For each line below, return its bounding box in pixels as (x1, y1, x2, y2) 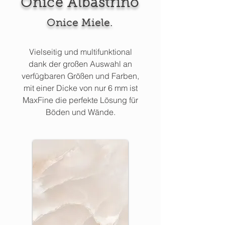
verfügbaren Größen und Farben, (22, 71, 139, 81)
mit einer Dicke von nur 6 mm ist (23, 83, 138, 93)
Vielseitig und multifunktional (29, 47, 132, 57)
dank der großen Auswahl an (29, 59, 132, 69)
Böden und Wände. (45, 107, 116, 117)
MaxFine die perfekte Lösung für (23, 95, 138, 105)
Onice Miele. (47, 19, 113, 29)
